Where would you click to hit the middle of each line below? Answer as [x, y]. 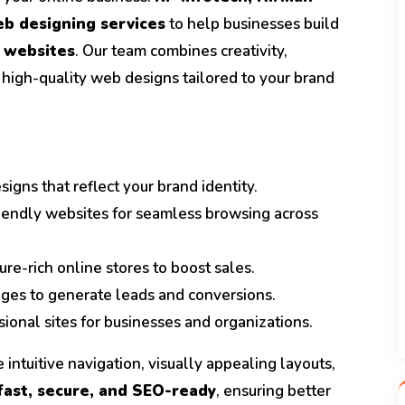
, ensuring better [273, 391]
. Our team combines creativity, [181, 52]
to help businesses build [252, 24]
